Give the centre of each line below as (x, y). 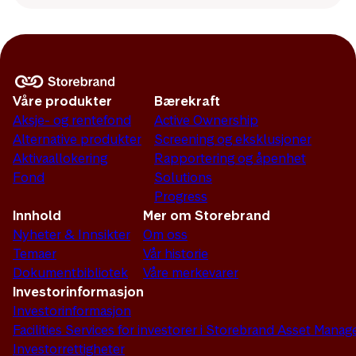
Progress (181, 196)
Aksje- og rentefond (72, 120)
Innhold (37, 215)
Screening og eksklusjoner (233, 139)
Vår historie (176, 253)
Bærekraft (187, 101)
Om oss (165, 234)
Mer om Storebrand (207, 215)
